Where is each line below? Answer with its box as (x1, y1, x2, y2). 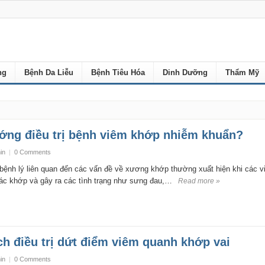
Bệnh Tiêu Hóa (91, 68, 145, 77)
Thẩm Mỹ (225, 68, 259, 77)
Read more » (177, 177, 220, 185)
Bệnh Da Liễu (24, 68, 73, 77)
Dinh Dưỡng (162, 68, 208, 77)
